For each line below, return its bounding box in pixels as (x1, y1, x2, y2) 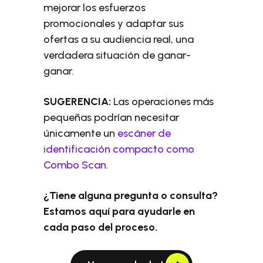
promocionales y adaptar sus (43, 17, 184, 30)
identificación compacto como (43, 143, 195, 156)
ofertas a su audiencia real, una (43, 33, 194, 46)
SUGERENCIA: (43, 95, 112, 108)
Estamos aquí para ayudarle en (43, 205, 195, 218)
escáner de (117, 127, 171, 140)
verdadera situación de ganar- (43, 49, 191, 62)
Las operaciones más (111, 95, 214, 108)
